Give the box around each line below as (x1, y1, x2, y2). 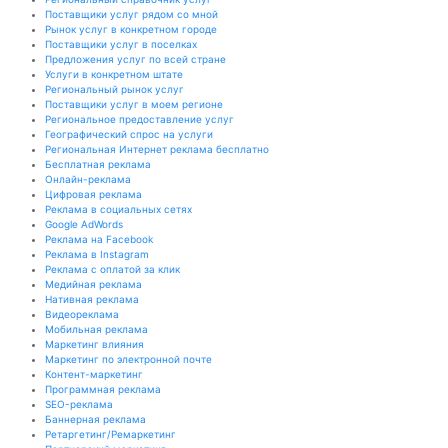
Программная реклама (45, 383, 161, 395)
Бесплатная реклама (45, 158, 151, 170)
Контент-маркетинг (45, 368, 143, 380)
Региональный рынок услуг (45, 83, 184, 95)
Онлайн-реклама (45, 173, 131, 185)
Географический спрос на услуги (45, 128, 213, 140)
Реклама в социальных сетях (45, 203, 192, 215)
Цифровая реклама (45, 188, 142, 200)
